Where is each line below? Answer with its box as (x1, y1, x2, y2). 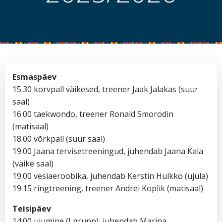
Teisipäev (12, 203, 51, 214)
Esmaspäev (12, 71, 56, 82)
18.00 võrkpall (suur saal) (12, 133, 105, 144)
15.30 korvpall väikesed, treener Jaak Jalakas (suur (12, 84, 198, 95)
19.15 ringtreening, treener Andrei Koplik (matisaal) (12, 183, 203, 194)
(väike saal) (12, 158, 54, 169)
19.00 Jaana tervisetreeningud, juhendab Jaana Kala (12, 146, 203, 157)
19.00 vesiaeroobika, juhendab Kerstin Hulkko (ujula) (12, 170, 208, 181)
